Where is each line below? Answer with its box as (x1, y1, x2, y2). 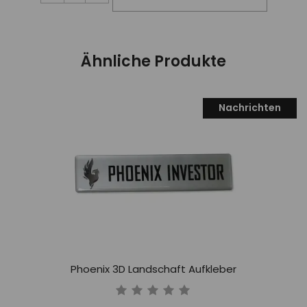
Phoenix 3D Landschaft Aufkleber (71, 265, 236, 275)
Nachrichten (219, 103, 281, 113)
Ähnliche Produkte (81, 54, 226, 69)
